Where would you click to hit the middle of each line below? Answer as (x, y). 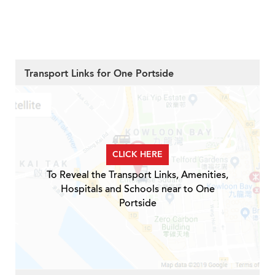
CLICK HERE (137, 155)
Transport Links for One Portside (99, 74)
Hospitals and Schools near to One (137, 189)
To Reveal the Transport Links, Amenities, (137, 175)
